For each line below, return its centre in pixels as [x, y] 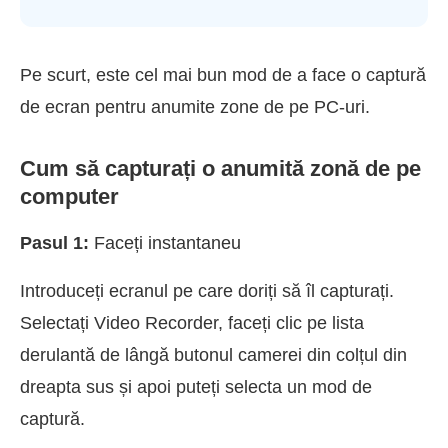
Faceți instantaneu [167, 242]
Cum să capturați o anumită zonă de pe [220, 168]
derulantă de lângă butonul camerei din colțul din [213, 354]
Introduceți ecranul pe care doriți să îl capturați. [207, 290]
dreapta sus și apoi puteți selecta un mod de [196, 386]
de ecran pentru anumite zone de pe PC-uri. [195, 106]
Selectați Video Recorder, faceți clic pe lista [192, 322]
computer [69, 196]
